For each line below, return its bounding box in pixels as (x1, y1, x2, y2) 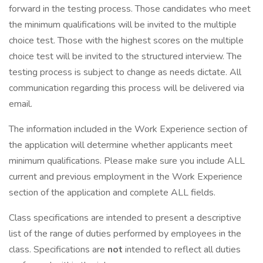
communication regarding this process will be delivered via (9, 82, 244, 95)
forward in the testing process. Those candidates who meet (9, 2, 251, 15)
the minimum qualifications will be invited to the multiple (9, 18, 237, 31)
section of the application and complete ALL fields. (9, 186, 215, 199)
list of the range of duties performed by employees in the (9, 227, 241, 240)
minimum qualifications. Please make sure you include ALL (9, 154, 245, 167)
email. (9, 97, 32, 110)
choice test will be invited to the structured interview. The (9, 50, 242, 63)
